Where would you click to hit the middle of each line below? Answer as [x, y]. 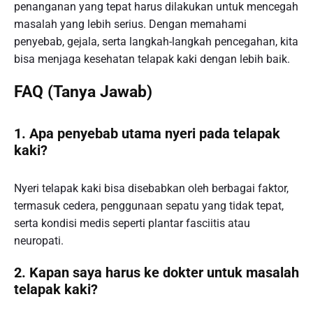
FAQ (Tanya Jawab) [83, 92]
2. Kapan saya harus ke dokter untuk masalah [156, 273]
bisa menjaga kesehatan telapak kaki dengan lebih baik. [152, 59]
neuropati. [39, 241]
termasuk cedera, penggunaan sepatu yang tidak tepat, [149, 206]
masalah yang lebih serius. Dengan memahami [130, 24]
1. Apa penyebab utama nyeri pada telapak [147, 133]
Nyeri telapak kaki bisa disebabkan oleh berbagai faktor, [151, 189]
